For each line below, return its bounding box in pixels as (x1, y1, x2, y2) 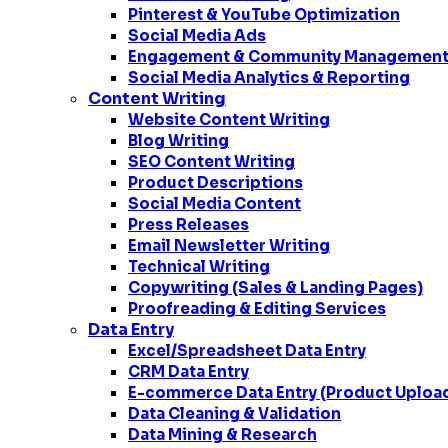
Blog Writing (128, 131, 229, 150)
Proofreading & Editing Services (128, 299, 386, 318)
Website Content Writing (128, 110, 330, 129)
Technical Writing (128, 257, 270, 276)
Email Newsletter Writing (128, 236, 330, 255)
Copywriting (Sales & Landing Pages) (128, 278, 423, 297)
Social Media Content (128, 194, 301, 213)
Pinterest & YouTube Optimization (128, 5, 400, 24)
